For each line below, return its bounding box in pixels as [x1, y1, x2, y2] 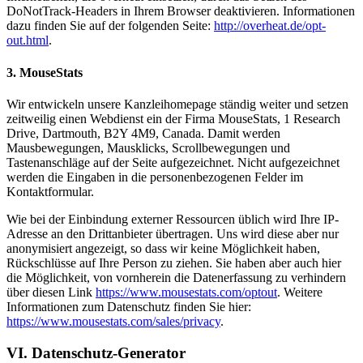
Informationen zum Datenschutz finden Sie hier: [6, 299, 251, 314]
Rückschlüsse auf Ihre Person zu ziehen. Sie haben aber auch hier [6, 255, 341, 270]
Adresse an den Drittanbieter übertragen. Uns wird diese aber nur [6, 226, 339, 241]
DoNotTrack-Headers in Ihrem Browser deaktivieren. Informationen [6, 4, 355, 19]
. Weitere [277, 284, 322, 299]
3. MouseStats [6, 65, 83, 79]
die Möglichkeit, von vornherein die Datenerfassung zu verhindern [6, 270, 346, 284]
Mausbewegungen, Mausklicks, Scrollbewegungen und [6, 140, 290, 155]
